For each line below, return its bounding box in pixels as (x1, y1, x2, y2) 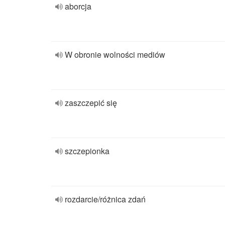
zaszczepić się (65, 97, 117, 108)
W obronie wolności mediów (65, 49, 165, 60)
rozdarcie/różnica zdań (65, 193, 146, 205)
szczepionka (65, 145, 109, 157)
